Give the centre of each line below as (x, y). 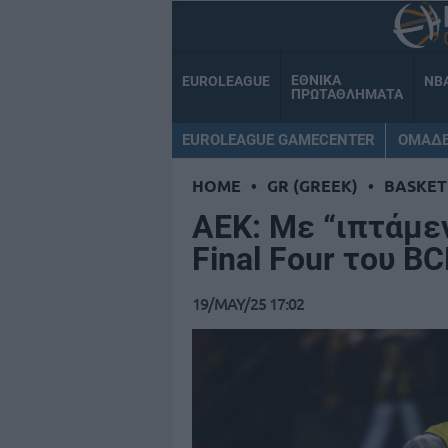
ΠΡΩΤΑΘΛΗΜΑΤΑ (347, 94)
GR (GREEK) (312, 186)
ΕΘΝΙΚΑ (316, 80)
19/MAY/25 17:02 (248, 303)
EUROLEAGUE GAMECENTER (278, 139)
